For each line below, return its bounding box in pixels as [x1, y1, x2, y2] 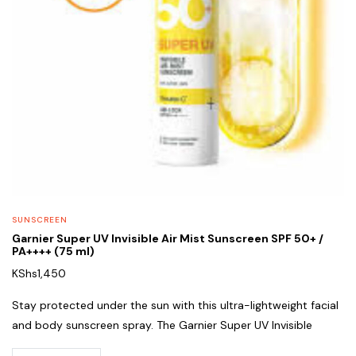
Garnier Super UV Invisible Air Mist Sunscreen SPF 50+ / [12, 231, 323, 246]
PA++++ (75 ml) [12, 244, 95, 259]
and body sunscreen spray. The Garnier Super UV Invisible [12, 318, 312, 333]
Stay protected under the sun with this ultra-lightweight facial [12, 298, 339, 313]
